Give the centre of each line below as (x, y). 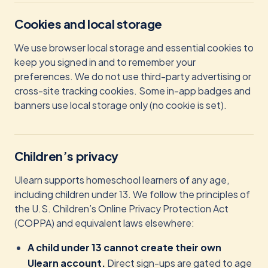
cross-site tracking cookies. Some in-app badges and (133, 91)
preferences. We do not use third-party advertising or (133, 76)
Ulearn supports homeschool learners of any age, (122, 180)
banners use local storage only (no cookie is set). (121, 105)
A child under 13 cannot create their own (124, 247)
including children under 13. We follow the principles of (132, 194)
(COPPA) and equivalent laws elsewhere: (104, 223)
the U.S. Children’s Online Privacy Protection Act (121, 208)
